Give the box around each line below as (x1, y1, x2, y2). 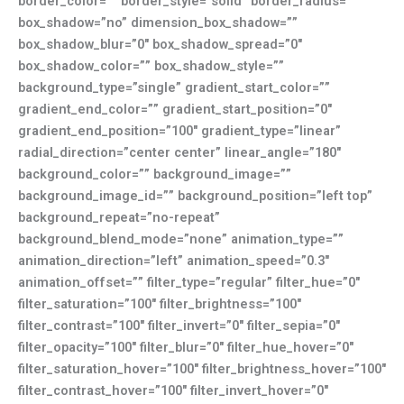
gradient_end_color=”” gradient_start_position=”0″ (18, 101, 332, 118)
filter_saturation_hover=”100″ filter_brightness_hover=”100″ (18, 361, 386, 378)
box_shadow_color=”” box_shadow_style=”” (18, 58, 284, 75)
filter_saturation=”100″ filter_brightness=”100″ (18, 296, 301, 313)
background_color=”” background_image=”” (18, 166, 291, 183)
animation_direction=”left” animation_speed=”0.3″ (18, 252, 329, 270)
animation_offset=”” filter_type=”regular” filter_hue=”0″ (18, 274, 360, 291)
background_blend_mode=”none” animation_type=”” (18, 231, 344, 248)
